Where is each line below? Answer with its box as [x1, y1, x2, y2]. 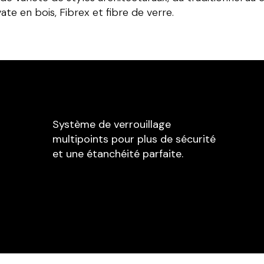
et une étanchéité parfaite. [52, 147, 183, 161]
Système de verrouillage [52, 117, 171, 132]
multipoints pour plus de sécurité [52, 132, 216, 147]
